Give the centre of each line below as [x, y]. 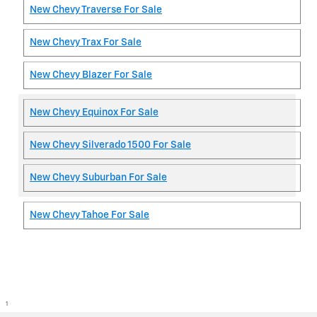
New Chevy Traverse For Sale [96, 10]
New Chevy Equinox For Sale [94, 112]
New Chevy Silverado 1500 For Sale [110, 145]
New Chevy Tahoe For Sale [90, 215]
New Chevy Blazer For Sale [91, 75]
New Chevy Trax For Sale [86, 42]
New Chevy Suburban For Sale [98, 177]
